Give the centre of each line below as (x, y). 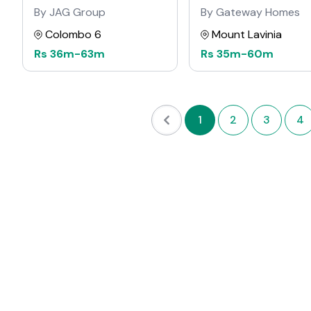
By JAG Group (70, 12)
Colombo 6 (73, 34)
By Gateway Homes (250, 12)
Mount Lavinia (247, 34)
